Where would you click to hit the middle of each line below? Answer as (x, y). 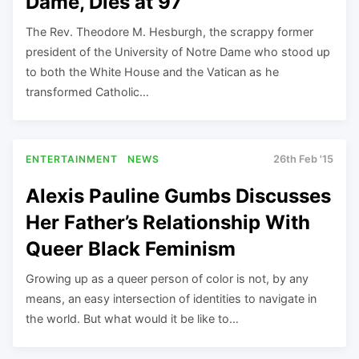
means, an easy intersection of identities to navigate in (171, 298)
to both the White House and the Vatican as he (152, 71)
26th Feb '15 (303, 159)
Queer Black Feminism (131, 248)
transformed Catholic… (87, 91)
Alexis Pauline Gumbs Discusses (178, 196)
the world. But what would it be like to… (132, 318)
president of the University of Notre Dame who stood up (178, 51)
